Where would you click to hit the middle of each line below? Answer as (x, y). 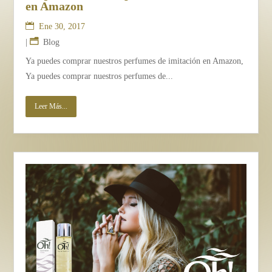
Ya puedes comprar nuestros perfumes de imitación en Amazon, (135, 61)
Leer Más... (51, 107)
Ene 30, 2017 (62, 27)
